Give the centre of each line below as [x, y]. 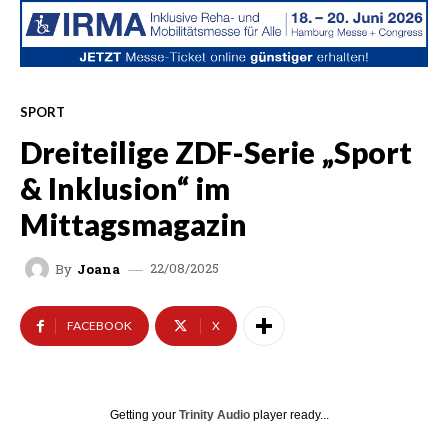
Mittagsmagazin [133, 224]
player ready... [289, 415]
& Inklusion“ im [125, 188]
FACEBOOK [99, 326]
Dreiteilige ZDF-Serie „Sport [216, 152]
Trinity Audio [214, 415]
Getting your [144, 415]
